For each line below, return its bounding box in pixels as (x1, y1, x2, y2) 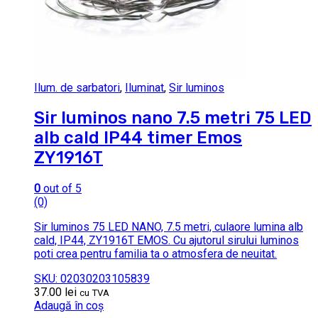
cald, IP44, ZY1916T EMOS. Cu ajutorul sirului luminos (34, 234, 299, 248)
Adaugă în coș (34, 299, 104, 313)
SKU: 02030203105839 (34, 272, 150, 286)
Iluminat (125, 80, 164, 94)
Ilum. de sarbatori (34, 80, 120, 94)
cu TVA (79, 287, 109, 299)
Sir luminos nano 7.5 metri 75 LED (34, 108, 312, 128)
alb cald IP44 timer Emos (34, 128, 242, 148)
